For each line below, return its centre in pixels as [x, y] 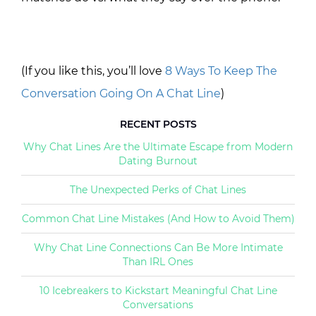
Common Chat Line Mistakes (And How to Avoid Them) [158, 218]
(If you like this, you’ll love [93, 71]
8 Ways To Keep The [221, 71]
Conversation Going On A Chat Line [121, 93]
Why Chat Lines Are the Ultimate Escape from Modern [158, 146]
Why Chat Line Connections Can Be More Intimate [158, 247]
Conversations [158, 304]
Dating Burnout [158, 160]
